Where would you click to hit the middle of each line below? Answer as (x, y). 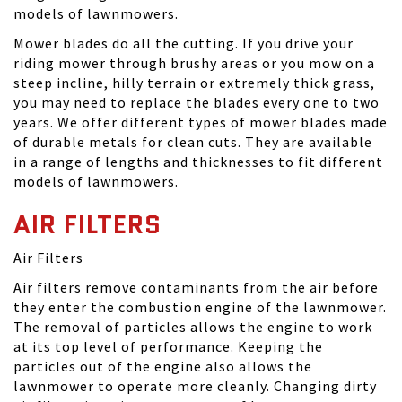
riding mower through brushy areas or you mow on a (194, 63)
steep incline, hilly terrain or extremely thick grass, (194, 83)
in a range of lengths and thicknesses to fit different (198, 162)
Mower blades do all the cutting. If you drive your (184, 44)
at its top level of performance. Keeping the (168, 347)
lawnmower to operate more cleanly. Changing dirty (195, 386)
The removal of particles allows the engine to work (193, 327)
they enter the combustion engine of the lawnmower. (200, 307)
